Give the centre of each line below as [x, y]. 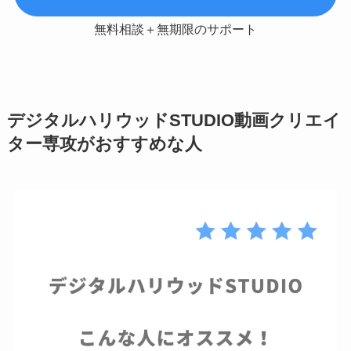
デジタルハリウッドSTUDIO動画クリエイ [174, 121]
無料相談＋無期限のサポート [175, 29]
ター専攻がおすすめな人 [104, 145]
